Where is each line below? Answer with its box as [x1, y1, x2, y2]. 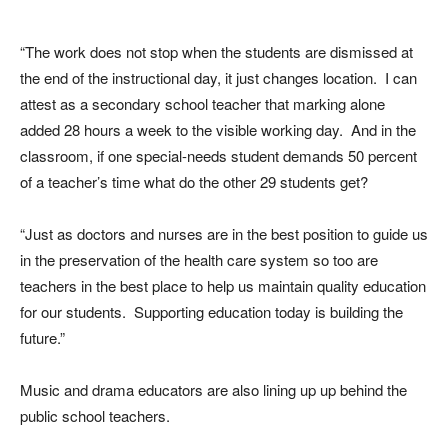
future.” [20, 327, 65, 348]
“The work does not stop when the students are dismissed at [20, 41, 413, 62]
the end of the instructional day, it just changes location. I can [20, 67, 417, 88]
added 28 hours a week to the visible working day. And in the [20, 119, 416, 140]
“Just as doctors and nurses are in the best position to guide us [20, 223, 428, 244]
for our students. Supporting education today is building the [20, 301, 403, 322]
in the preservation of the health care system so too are [20, 249, 378, 270]
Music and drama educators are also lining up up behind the [20, 379, 407, 400]
